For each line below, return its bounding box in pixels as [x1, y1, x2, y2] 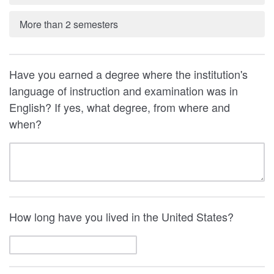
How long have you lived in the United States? [9, 208, 237, 224]
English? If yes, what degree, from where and [9, 98, 230, 115]
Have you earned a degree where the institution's [9, 65, 248, 82]
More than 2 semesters [19, 17, 118, 31]
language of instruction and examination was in [9, 82, 238, 98]
